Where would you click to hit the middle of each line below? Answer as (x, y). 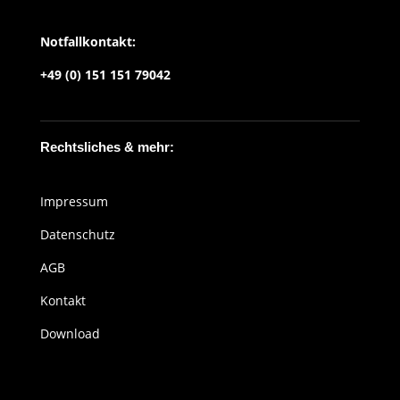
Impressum (74, 201)
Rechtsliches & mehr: (107, 147)
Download (70, 333)
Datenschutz (77, 234)
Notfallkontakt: (87, 42)
